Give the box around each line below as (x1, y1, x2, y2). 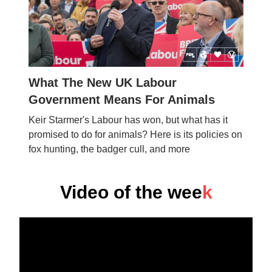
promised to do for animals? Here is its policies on (29, 129, 242, 140)
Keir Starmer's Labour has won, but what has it (29, 114, 228, 125)
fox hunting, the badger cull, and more (29, 143, 190, 154)
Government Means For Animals (29, 92, 215, 106)
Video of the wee (59, 182, 202, 202)
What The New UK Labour (29, 75, 177, 89)
